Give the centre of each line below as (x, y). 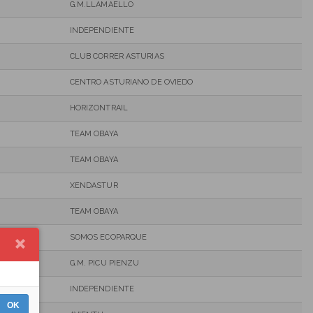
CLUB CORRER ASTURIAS (117, 56)
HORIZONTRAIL (99, 108)
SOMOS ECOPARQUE (108, 237)
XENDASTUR (94, 185)
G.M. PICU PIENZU (104, 263)
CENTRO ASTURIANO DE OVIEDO (131, 82)
